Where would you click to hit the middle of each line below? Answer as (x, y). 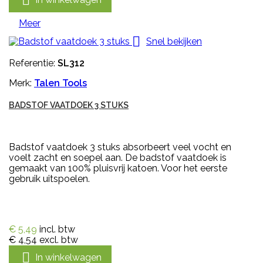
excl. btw (59, 240)
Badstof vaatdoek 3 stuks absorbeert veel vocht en (120, 147)
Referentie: (33, 63)
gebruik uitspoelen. (49, 179)
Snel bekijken (174, 41)
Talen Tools (60, 83)
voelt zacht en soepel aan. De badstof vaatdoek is (118, 158)
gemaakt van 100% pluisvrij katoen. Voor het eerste (118, 168)
